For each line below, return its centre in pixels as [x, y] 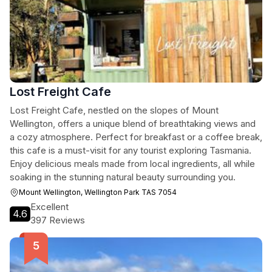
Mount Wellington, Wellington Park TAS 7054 [98, 192]
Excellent [49, 207]
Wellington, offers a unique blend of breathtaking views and [133, 124]
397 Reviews [58, 220]
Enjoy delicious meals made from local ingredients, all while [132, 164]
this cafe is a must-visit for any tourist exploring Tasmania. [131, 150]
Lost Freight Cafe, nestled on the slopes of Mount [114, 110]
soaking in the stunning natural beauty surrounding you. [123, 177]
